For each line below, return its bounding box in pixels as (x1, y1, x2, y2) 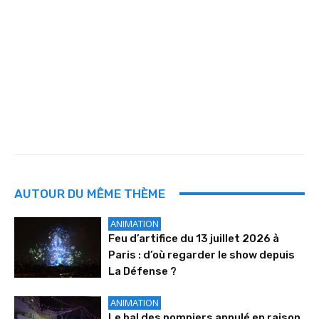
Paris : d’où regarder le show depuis (108, 248, 296, 261)
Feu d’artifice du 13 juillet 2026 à (108, 231, 280, 245)
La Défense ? (108, 264, 177, 278)
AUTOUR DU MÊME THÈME (14, 186, 165, 201)
